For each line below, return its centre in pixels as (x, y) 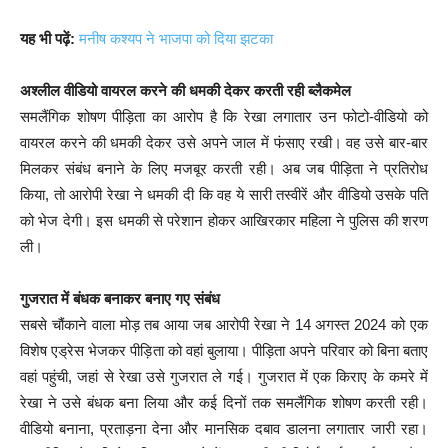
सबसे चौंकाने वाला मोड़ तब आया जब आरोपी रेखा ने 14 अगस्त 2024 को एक (224, 324)
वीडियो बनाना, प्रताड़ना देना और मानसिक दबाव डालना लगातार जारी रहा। (224, 428)
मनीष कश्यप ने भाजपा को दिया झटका (176, 38)
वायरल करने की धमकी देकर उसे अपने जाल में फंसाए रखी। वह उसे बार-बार (224, 142)
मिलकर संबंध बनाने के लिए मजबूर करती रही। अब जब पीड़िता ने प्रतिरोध (224, 168)
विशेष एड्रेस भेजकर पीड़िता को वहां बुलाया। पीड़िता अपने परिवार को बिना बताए (224, 350)
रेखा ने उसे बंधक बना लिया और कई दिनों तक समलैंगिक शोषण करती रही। (224, 402)
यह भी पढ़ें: (47, 38)
